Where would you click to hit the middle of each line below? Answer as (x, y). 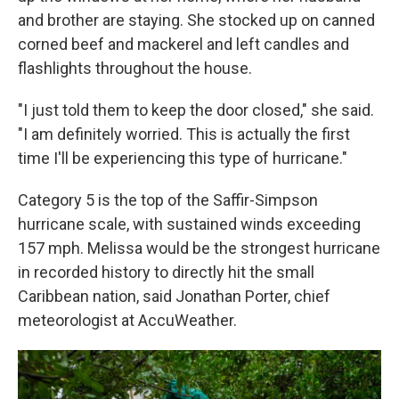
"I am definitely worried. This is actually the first (184, 134)
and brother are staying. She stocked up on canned (196, 20)
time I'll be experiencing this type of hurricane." (183, 158)
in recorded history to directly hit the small (166, 272)
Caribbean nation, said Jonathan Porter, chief (174, 296)
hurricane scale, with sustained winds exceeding (189, 224)
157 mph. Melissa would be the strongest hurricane (199, 248)
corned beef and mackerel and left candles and (183, 44)
